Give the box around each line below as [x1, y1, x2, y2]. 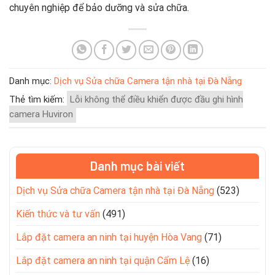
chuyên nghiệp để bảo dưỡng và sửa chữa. [9, 2, 189, 14]
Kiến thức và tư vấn [16, 207, 100, 220]
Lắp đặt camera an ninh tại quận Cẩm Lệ [16, 254, 190, 266]
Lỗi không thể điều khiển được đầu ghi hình [70, 93, 243, 105]
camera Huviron [9, 108, 73, 120]
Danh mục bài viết [90, 158, 185, 173]
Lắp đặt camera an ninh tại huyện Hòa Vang [16, 231, 202, 243]
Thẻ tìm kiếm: [9, 93, 67, 105]
